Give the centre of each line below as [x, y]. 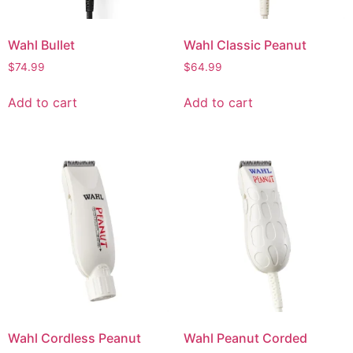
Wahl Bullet [41, 45]
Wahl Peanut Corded [245, 338]
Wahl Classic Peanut [245, 45]
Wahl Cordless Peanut [74, 338]
